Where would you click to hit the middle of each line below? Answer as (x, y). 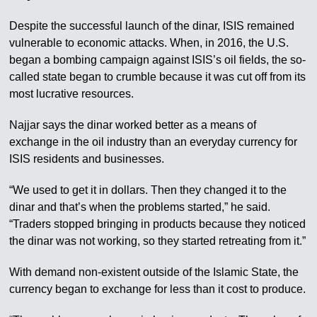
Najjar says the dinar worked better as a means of (133, 125)
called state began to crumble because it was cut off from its (158, 77)
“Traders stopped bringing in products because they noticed (158, 224)
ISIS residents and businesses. (87, 159)
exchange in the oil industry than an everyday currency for (154, 142)
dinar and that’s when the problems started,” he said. (140, 207)
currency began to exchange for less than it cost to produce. (158, 289)
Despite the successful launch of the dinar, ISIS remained (152, 26)
